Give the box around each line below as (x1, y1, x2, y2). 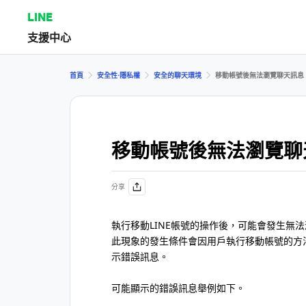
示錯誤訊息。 (111, 250, 169, 263)
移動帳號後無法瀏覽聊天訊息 (215, 70, 304, 80)
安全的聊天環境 (154, 70, 201, 80)
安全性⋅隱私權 (97, 70, 140, 80)
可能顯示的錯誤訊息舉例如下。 (111, 281, 245, 294)
